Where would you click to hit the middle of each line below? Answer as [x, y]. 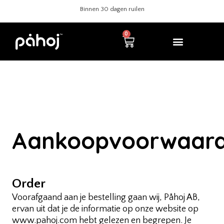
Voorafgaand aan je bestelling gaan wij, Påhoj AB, [106, 197]
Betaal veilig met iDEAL [102, 9]
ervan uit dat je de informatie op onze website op [105, 209]
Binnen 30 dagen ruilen [166, 9]
